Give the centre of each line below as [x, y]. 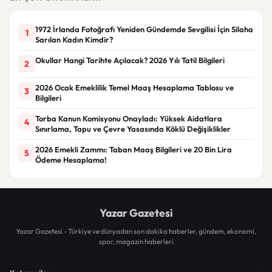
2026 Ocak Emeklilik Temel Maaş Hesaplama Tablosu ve [134, 87]
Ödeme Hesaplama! [71, 159]
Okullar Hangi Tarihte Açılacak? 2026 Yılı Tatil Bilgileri [130, 60]
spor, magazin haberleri [136, 241]
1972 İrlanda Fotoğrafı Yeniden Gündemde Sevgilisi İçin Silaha [144, 29]
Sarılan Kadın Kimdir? [74, 39]
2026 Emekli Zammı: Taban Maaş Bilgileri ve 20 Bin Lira [134, 149]
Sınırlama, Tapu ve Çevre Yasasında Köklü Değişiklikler [133, 128]
